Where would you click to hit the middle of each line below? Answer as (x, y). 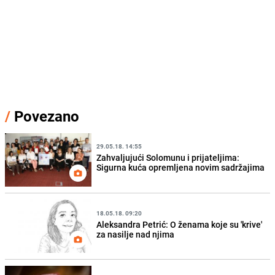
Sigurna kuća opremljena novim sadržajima (181, 168)
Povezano (45, 116)
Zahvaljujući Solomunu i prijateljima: (168, 158)
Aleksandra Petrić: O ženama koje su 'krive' (180, 224)
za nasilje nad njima (136, 234)
